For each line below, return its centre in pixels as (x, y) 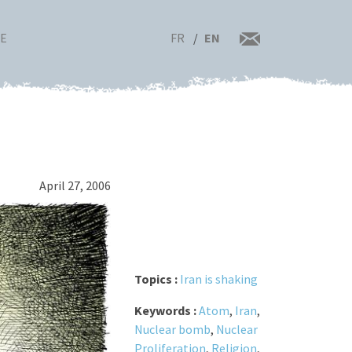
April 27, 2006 (75, 185)
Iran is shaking (218, 279)
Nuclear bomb (172, 329)
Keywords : (166, 310)
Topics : (157, 279)
